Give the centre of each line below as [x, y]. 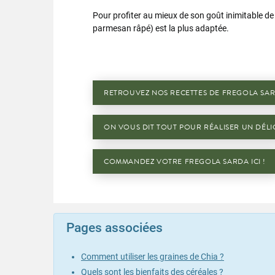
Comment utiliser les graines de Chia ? [153, 256]
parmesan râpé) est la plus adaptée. [161, 28]
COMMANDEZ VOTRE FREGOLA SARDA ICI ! [185, 161]
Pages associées [114, 228]
